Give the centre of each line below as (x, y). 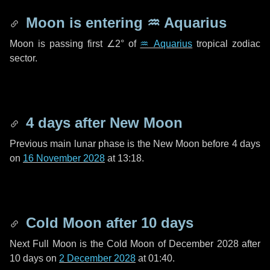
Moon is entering (84, 23)
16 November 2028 (64, 158)
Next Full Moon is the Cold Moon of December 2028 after (135, 244)
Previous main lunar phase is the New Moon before (121, 144)
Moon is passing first (58, 44)
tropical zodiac (227, 44)
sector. (24, 58)
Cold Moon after (81, 223)
